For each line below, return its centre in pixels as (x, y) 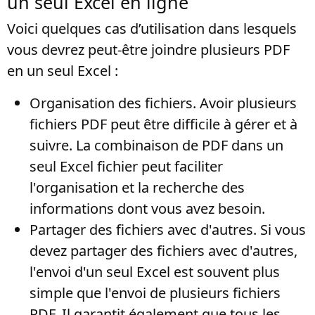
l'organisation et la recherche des (137, 187)
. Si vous (279, 230)
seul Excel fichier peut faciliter (126, 166)
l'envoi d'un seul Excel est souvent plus (155, 272)
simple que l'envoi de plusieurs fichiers (155, 293)
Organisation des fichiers (111, 103)
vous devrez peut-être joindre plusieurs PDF (148, 50)
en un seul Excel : (63, 71)
